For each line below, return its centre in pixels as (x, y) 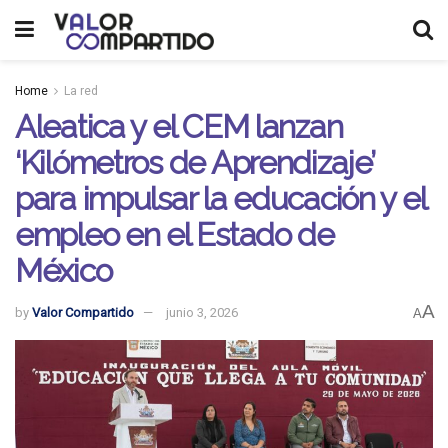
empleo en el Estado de (174, 234)
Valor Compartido (83, 313)
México (63, 270)
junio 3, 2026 (202, 313)
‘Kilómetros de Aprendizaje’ (194, 162)
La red (81, 91)
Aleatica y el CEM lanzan (179, 126)
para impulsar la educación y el (220, 198)
